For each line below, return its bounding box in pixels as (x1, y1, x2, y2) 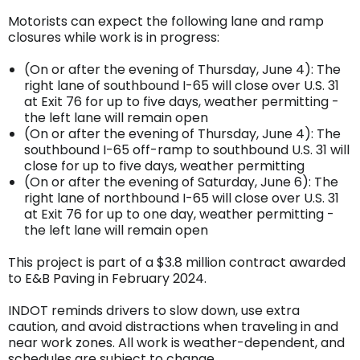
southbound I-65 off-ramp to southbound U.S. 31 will (24, 140, 350, 159)
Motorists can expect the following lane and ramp (8, 11, 324, 31)
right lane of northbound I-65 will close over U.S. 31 (24, 188, 339, 207)
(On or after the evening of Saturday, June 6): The (24, 172, 338, 191)
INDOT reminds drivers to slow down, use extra (8, 301, 300, 320)
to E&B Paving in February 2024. (8, 268, 210, 288)
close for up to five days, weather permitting (24, 156, 305, 175)
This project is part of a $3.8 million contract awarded (8, 252, 346, 272)
